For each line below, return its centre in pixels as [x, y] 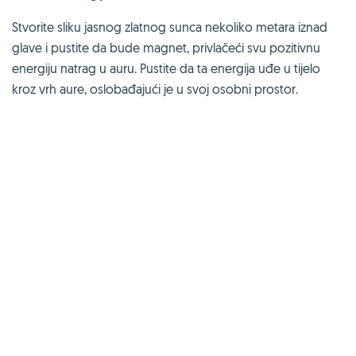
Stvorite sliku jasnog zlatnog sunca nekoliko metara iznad [170, 27]
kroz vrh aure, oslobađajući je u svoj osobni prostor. [155, 89]
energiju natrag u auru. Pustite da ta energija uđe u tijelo [166, 68]
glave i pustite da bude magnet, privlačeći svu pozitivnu [166, 47]
